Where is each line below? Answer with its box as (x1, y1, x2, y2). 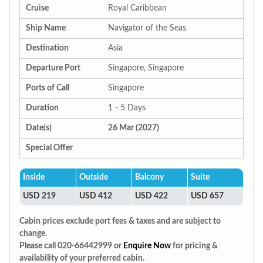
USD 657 (191, 192, 224, 200)
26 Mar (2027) (108, 124, 159, 132)
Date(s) (26, 124, 52, 132)
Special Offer (26, 144, 73, 152)
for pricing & (171, 242, 218, 250)
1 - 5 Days (108, 104, 146, 112)
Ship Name (26, 24, 66, 32)
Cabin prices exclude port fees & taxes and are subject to (19, 217, 221, 225)
